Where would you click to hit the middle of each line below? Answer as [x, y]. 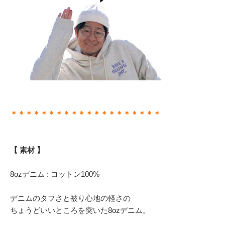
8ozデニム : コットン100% [55, 174]
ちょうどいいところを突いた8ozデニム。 [80, 210]
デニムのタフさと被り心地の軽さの [70, 198]
